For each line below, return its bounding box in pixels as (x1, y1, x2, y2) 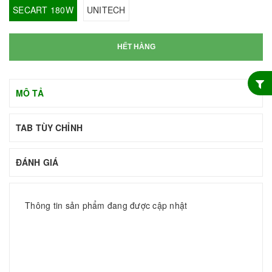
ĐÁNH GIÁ (16, 155, 59, 168)
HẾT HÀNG (117, 42, 155, 51)
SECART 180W (13, 3, 73, 16)
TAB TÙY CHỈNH (16, 121, 83, 134)
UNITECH (86, 3, 126, 16)
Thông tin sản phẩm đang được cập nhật (25, 199, 188, 211)
